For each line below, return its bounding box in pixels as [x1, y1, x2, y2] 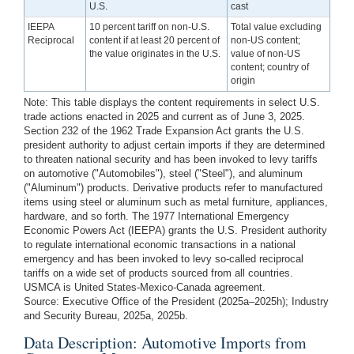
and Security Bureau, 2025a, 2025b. [24, 309, 188, 322]
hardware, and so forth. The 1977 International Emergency [24, 209, 289, 222]
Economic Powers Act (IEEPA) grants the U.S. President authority [24, 224, 327, 236]
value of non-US [231, 47, 301, 59]
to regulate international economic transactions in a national [24, 238, 296, 250]
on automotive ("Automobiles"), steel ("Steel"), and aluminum [24, 167, 303, 179]
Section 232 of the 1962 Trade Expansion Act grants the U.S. [24, 124, 304, 137]
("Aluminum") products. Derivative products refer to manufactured [24, 181, 322, 194]
